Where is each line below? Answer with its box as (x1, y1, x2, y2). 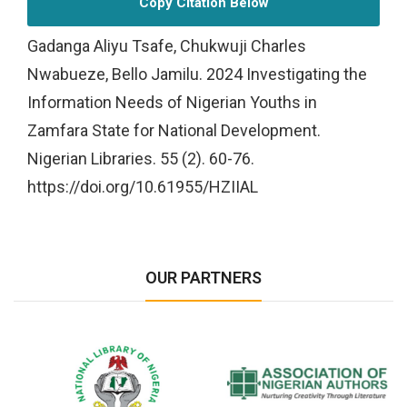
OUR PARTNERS (145, 267, 262, 287)
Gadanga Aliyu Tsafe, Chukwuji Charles (27, 35, 306, 55)
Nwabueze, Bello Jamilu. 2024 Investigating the (27, 64, 367, 84)
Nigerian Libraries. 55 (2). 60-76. (27, 148, 254, 168)
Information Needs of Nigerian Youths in (27, 92, 317, 112)
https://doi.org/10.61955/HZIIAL (27, 176, 258, 196)
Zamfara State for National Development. (27, 120, 321, 140)
